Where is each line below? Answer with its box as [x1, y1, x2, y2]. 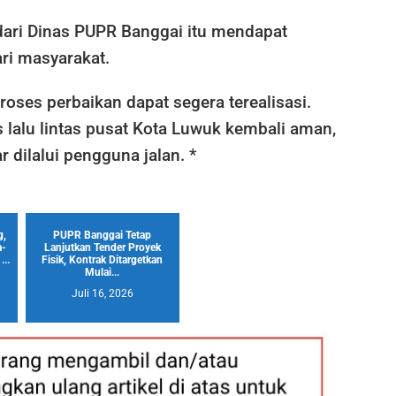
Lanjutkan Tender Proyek [43, 240, 161, 254]
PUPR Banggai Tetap [53, 228, 152, 241]
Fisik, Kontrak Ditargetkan [42, 253, 164, 266]
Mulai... [85, 265, 120, 278]
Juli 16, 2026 [71, 286, 133, 300]
